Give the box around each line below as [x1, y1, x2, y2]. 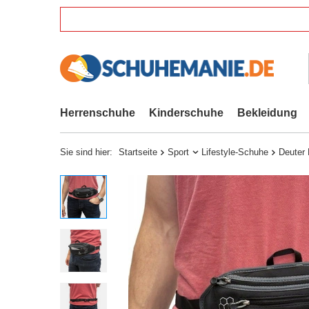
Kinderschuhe [149, 107, 223, 119]
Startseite [119, 147, 157, 157]
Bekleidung [237, 107, 297, 119]
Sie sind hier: [60, 147, 115, 157]
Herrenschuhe [60, 107, 135, 119]
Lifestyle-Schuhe [201, 147, 268, 157]
